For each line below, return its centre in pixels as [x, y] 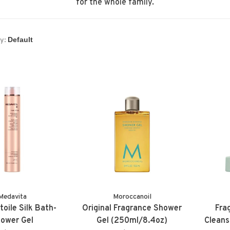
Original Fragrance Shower [132, 208]
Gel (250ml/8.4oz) [132, 221]
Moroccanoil [132, 197]
